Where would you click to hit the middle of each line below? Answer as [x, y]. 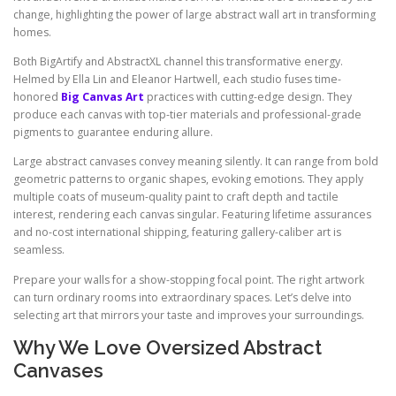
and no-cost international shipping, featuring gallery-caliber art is [177, 232]
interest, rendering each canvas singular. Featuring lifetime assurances [192, 215]
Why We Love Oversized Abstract [168, 347]
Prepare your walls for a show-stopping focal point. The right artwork [189, 279]
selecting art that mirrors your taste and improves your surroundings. [189, 315]
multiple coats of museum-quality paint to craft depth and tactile [176, 197]
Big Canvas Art [103, 97]
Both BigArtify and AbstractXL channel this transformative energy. [178, 62]
